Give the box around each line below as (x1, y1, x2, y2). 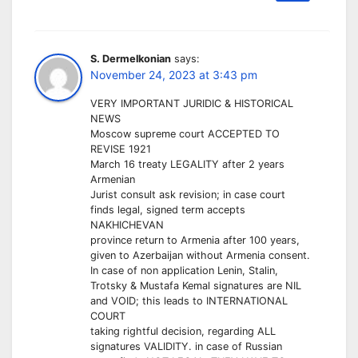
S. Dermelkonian (90, 53, 171, 66)
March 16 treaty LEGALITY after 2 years (90, 158, 284, 171)
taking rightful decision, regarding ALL (90, 325, 276, 338)
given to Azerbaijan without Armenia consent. (90, 249, 310, 262)
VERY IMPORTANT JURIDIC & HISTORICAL (90, 97, 293, 110)
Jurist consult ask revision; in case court (90, 189, 285, 201)
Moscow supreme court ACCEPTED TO (90, 128, 280, 141)
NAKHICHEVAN (90, 219, 164, 232)
